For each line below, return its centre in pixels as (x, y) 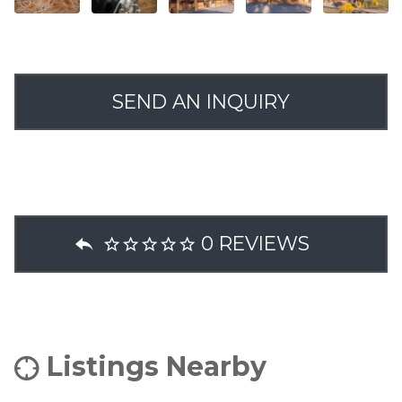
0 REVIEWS (255, 244)
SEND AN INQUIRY (201, 101)
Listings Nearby (157, 366)
